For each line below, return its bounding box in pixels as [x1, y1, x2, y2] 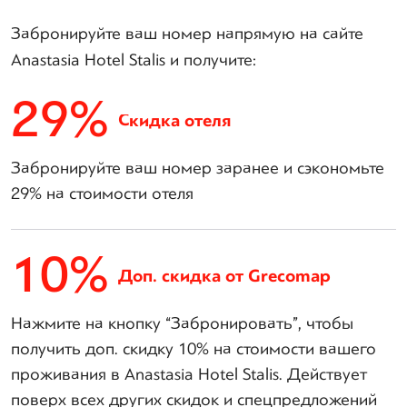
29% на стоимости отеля [11, 181, 194, 205]
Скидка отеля [118, 108, 231, 134]
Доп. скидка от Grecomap [118, 263, 331, 290]
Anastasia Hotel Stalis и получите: [11, 47, 256, 72]
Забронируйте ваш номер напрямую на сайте [11, 21, 363, 45]
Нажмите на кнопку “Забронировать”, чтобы [11, 311, 353, 335]
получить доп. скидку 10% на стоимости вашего [11, 336, 376, 361]
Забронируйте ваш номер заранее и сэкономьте [11, 155, 384, 180]
